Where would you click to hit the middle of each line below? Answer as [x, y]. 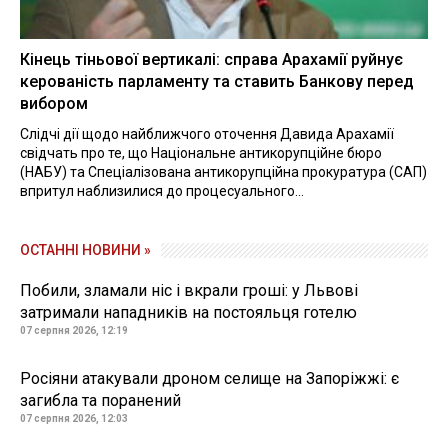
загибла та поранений [100, 401]
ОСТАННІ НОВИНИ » [85, 250]
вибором [54, 104]
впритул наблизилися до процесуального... [162, 191]
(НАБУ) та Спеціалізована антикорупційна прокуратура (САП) [223, 172]
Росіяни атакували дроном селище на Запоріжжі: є [209, 379]
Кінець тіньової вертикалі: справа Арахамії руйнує [211, 60]
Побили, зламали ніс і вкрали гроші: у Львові [189, 291]
